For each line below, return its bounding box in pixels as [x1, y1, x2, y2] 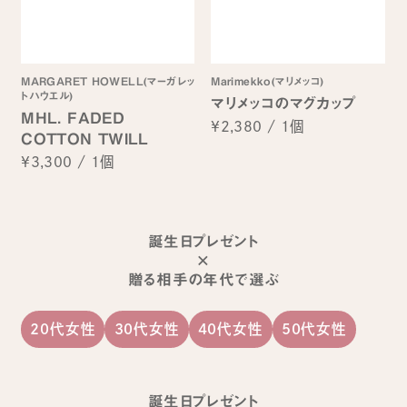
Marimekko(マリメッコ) [211, 75, 324, 87]
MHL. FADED [21, 110, 125, 126]
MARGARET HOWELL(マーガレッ [21, 75, 195, 87]
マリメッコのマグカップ [211, 95, 357, 112]
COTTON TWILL [21, 131, 149, 147]
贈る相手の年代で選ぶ [127, 271, 280, 287]
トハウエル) [21, 90, 74, 102]
